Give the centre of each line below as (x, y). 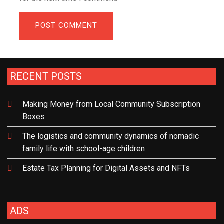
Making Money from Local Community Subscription (111, 104)
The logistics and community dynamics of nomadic (111, 136)
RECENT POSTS (46, 76)
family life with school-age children (84, 148)
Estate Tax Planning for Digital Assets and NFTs (106, 168)
